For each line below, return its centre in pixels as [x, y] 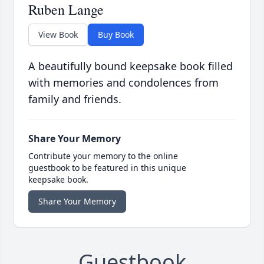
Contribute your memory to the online [103, 156]
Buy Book [116, 35]
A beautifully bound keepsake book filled [131, 66]
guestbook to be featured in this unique [107, 168]
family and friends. [75, 99]
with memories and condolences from [123, 83]
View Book [58, 35]
